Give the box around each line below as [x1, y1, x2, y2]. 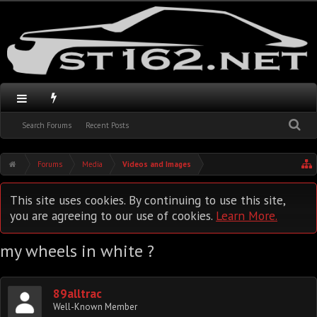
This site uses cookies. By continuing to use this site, [10, 192, 285, 208]
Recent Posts [86, 120, 129, 130]
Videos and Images [122, 159, 192, 169]
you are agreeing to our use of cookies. [10, 207, 216, 224]
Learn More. [216, 207, 277, 224]
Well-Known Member [53, 301, 137, 313]
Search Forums [22, 120, 71, 130]
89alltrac [53, 286, 102, 301]
